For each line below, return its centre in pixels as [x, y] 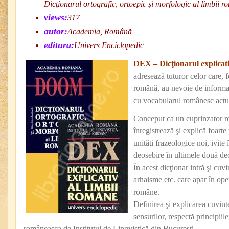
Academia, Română [100, 31]
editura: [59, 45]
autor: [56, 31]
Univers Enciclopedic [109, 45]
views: [56, 17]
